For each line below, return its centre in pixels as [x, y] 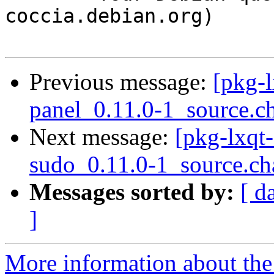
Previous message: [121, 82]
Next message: [102, 137]
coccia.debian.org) [109, 16]
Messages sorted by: [132, 192]
